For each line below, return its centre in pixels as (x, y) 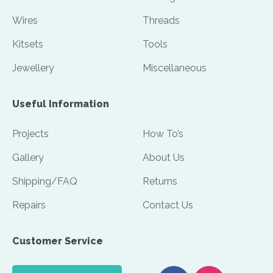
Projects (30, 133)
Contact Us (168, 205)
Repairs (29, 205)
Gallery (28, 157)
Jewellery (33, 68)
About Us (164, 157)
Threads (161, 20)
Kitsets (28, 44)
